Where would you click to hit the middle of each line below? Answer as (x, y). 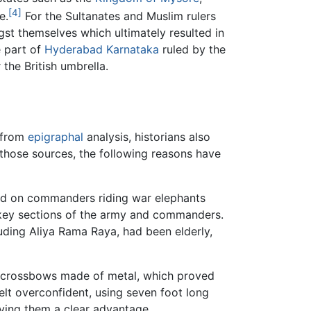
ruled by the (192, 49)
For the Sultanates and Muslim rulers (119, 16)
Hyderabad (74, 49)
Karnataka (133, 49)
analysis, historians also (147, 137)
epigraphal (56, 137)
